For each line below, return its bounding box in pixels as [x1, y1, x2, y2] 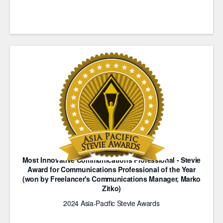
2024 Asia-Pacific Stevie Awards [63, 198, 160, 208]
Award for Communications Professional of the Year [27, 164, 196, 174]
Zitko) [102, 183, 121, 193]
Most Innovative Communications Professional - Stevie [22, 155, 201, 165]
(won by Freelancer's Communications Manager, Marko [22, 174, 201, 184]
